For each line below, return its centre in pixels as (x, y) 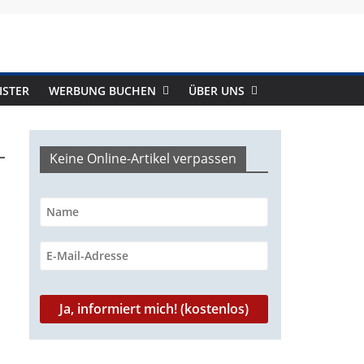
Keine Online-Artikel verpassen (143, 158)
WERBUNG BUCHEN (102, 91)
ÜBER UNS (217, 91)
